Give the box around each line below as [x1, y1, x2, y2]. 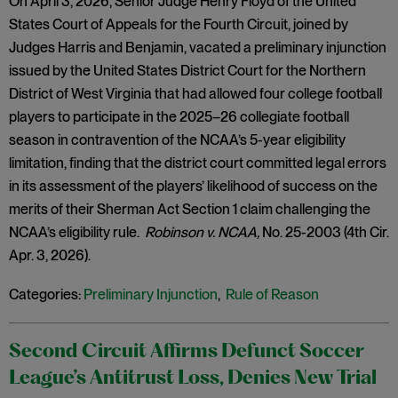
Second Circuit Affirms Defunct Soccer [9, 343, 364, 362]
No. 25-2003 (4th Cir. [259, 224, 389, 241]
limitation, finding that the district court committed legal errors [9, 155, 386, 171]
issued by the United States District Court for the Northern [9, 62, 366, 79]
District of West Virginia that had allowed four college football [9, 85, 382, 102]
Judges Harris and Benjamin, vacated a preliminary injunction [9, 39, 386, 56]
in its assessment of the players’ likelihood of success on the [9, 178, 378, 195]
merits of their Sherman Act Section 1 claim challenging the [9, 201, 370, 218]
